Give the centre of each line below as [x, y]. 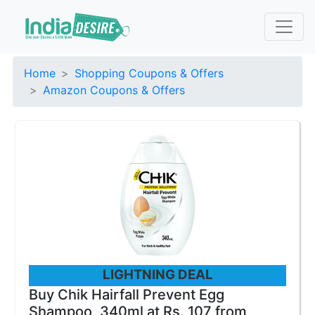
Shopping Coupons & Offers [149, 73]
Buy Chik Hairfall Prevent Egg [127, 295]
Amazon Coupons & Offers [114, 90]
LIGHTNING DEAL [157, 275]
